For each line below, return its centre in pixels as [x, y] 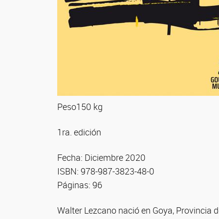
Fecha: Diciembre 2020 [101, 157]
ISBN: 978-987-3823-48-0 [106, 171]
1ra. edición [79, 132]
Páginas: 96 [80, 185]
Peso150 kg [80, 106]
